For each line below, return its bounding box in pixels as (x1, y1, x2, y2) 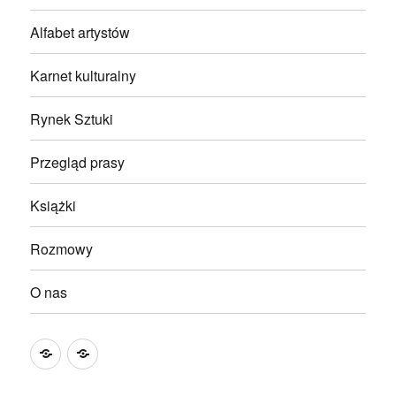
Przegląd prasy (30, 151, 126, 172)
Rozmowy (30, 238, 94, 259)
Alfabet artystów (30, 21, 131, 42)
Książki (30, 194, 77, 216)
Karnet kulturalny (30, 65, 137, 86)
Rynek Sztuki (30, 108, 114, 129)
